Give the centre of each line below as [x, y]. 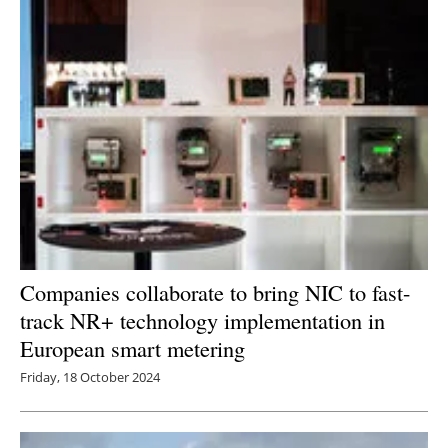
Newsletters [234, 34]
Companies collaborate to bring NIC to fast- [215, 292]
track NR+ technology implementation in [202, 320]
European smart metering [132, 348]
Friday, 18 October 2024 [90, 377]
